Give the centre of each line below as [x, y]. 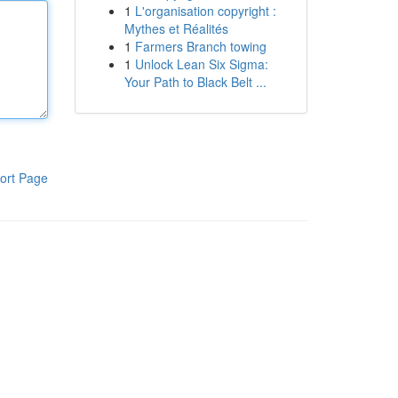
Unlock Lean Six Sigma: [201, 64]
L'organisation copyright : [205, 11]
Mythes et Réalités [176, 28]
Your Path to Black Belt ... [195, 82]
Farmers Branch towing [200, 46]
